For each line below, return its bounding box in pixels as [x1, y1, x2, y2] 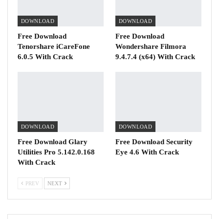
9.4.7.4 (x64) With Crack [115, 52, 195, 61]
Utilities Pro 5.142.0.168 [18, 148, 95, 156]
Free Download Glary [18, 137, 88, 146]
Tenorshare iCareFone [18, 42, 90, 50]
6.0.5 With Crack [18, 52, 73, 61]
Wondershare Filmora [115, 42, 186, 50]
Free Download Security [115, 137, 193, 146]
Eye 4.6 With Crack [115, 148, 179, 156]
